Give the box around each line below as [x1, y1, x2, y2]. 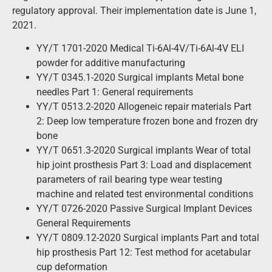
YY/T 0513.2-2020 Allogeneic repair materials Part [36, 101, 251, 113]
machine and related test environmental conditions [36, 188, 253, 200]
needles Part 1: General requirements [36, 86, 193, 98]
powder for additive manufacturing [36, 57, 185, 69]
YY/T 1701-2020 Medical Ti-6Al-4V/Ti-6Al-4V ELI [36, 42, 244, 55]
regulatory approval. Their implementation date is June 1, [12, 5, 256, 17]
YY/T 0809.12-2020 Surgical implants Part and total [36, 232, 259, 244]
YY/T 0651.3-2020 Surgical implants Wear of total [36, 144, 251, 157]
